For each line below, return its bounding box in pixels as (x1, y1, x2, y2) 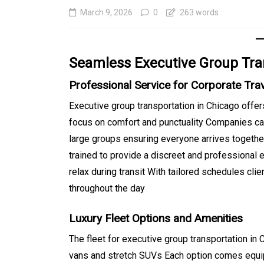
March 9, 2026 (80, 8, 133, 18)
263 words (178, 8, 219, 18)
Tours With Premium (124, 189, 253, 204)
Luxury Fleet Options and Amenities (69, 212, 243, 226)
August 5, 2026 (133, 233, 190, 243)
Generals (136, 143, 169, 153)
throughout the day (69, 183, 145, 194)
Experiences (124, 209, 198, 223)
